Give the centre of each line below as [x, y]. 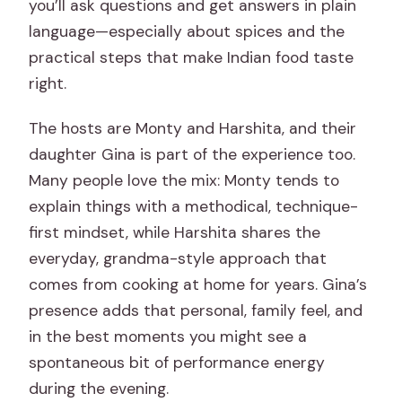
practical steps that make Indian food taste [192, 58]
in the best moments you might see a [168, 337]
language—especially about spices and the [187, 32]
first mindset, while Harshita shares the [175, 233]
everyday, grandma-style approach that [178, 259]
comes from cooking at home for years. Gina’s [198, 285]
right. [48, 84]
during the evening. [99, 389]
